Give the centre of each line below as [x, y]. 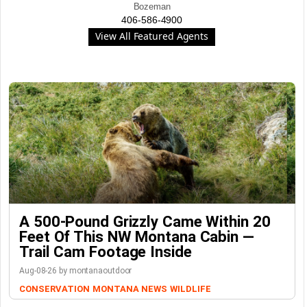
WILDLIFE [190, 289]
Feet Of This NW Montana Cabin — [137, 236]
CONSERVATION [54, 289]
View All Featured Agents [152, 36]
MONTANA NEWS [130, 289]
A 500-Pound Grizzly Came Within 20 [145, 221]
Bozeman [152, 7]
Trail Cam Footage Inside [106, 251]
